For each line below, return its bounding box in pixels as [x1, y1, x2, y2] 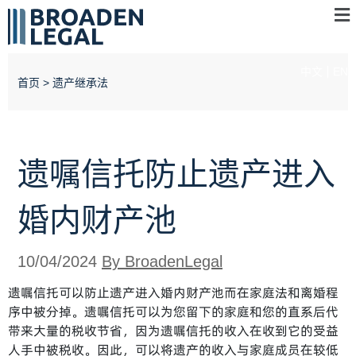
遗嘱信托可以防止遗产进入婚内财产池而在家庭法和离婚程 [8, 284, 339, 301]
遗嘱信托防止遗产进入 [17, 154, 335, 194]
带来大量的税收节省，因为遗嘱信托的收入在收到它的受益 [8, 322, 339, 339]
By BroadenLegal [102, 253, 222, 270]
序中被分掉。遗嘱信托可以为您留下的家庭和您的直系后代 [8, 303, 339, 320]
